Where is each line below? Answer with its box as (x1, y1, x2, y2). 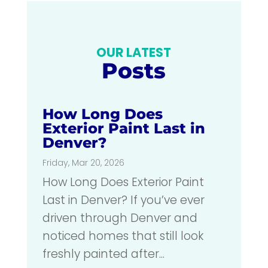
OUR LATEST (96, 44, 172, 62)
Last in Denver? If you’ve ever (42, 192, 205, 209)
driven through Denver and (42, 210, 197, 227)
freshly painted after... (42, 246, 165, 263)
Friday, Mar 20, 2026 (42, 157, 124, 169)
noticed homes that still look (42, 228, 203, 245)
